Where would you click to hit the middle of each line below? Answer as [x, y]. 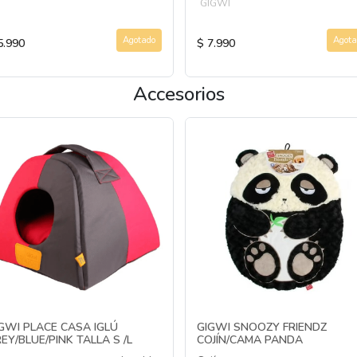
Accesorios [178, 94]
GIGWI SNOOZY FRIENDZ [262, 328]
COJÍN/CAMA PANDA [250, 340]
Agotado [139, 40]
